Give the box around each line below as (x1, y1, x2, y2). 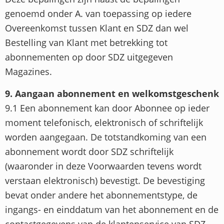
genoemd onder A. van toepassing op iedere (5, 7, 191, 20)
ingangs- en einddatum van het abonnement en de (5, 203, 218, 215)
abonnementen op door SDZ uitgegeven (5, 51, 173, 63)
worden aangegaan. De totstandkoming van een (5, 130, 206, 143)
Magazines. (5, 65, 52, 78)
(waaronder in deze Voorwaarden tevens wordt (5, 159, 201, 172)
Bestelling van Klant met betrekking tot (5, 36, 167, 49)
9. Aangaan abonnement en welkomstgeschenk (5, 87, 219, 99)
